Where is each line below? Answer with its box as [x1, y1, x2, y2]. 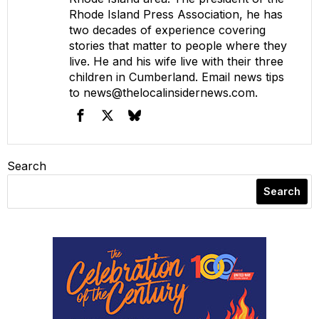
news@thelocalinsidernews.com [83, 85, 255, 100]
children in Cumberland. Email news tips [69, 69, 284, 84]
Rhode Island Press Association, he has [69, 6, 283, 21]
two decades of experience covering [69, 22, 266, 37]
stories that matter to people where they [69, 38, 287, 53]
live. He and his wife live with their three [69, 53, 283, 68]
